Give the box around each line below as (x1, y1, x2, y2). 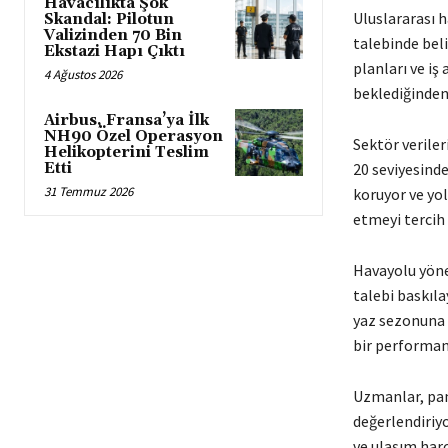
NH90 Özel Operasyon (44, 126, 223, 146)
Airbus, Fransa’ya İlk (44, 110, 209, 130)
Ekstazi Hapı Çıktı (44, 41, 185, 61)
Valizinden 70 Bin (44, 25, 182, 45)
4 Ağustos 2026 (44, 65, 122, 83)
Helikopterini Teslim (44, 142, 209, 162)
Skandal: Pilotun (44, 9, 174, 29)
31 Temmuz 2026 (44, 182, 133, 200)
